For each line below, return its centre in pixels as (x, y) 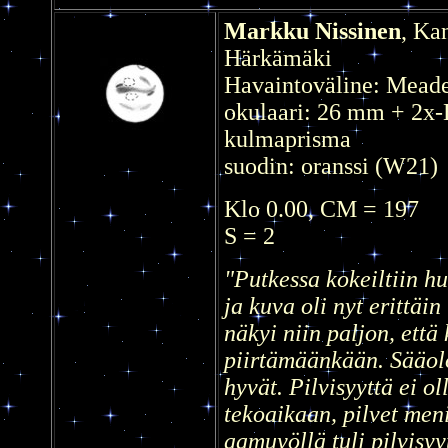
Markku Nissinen (312, 30)
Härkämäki (278, 57)
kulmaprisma (287, 138)
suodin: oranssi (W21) (331, 165)
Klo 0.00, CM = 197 (321, 208)
